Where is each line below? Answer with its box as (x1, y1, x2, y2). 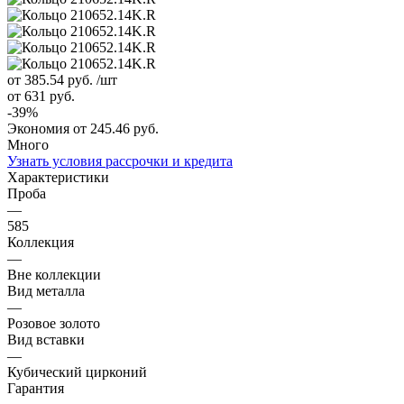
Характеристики (7, 169, 109, 185)
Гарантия (7, 380, 64, 396)
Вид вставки (7, 331, 85, 347)
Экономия (7, 120, 73, 136)
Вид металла (7, 282, 85, 298)
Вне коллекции (7, 266, 101, 282)
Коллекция (7, 234, 74, 250)
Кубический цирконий (7, 363, 147, 380)
